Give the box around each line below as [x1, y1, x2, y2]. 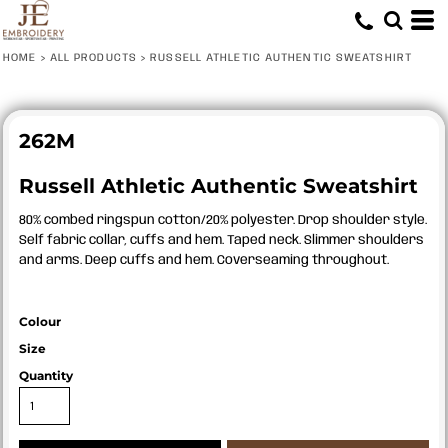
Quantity [19, 368, 73, 383]
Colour [19, 314, 61, 329]
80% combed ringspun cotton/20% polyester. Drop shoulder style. [19, 214, 427, 227]
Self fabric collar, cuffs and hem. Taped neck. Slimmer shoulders [19, 234, 424, 247]
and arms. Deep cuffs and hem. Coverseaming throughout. [19, 254, 389, 267]
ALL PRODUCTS [49, 52, 137, 64]
